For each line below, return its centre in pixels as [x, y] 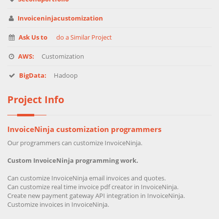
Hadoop [66, 75]
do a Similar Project [84, 37]
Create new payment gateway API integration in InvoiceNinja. [96, 196]
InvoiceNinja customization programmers [84, 129]
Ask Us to [34, 37]
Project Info [36, 99]
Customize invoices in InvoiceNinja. [58, 204]
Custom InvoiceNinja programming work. [73, 160]
